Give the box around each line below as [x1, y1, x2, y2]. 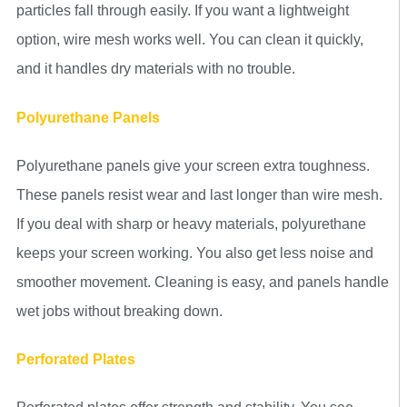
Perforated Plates [16, 352, 135, 368]
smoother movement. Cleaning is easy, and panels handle [16, 273, 389, 290]
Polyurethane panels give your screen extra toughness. [16, 157, 370, 174]
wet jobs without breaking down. [16, 303, 223, 319]
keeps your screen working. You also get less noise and [16, 244, 373, 261]
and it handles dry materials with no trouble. [16, 61, 295, 77]
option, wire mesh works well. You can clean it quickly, [16, 32, 363, 48]
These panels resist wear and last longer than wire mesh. [16, 186, 382, 203]
